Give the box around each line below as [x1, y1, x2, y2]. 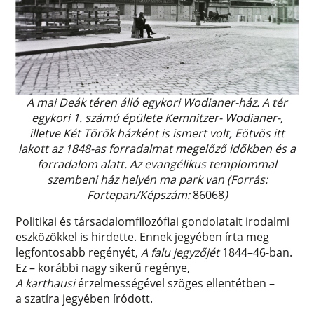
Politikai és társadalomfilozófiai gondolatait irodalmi [15, 213, 290, 229]
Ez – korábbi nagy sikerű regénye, [15, 259, 191, 275]
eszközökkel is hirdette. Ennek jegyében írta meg [15, 228, 270, 245]
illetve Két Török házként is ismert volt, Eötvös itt [29, 125, 285, 141]
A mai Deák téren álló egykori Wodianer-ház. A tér [27, 94, 287, 110]
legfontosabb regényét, [15, 244, 142, 260]
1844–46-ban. [219, 244, 293, 260]
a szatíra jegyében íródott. [15, 290, 153, 306]
